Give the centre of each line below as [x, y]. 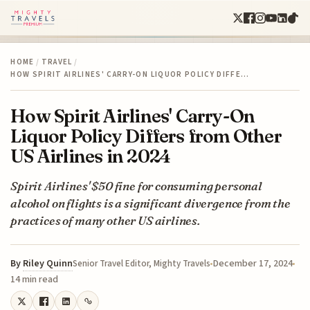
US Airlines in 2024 [91, 156]
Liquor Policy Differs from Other [146, 136]
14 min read [35, 279]
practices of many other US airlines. [105, 220]
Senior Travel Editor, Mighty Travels [142, 263]
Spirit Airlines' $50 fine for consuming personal [136, 185]
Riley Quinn [48, 263]
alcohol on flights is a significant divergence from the [151, 203]
